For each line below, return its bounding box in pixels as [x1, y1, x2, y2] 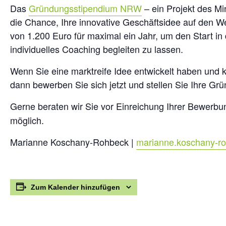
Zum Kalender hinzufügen [31, 183, 120, 191]
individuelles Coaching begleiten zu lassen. [10, 42, 183, 55]
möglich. [10, 114, 44, 127]
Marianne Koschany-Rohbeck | [10, 135, 136, 148]
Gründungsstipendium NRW [29, 2, 142, 15]
